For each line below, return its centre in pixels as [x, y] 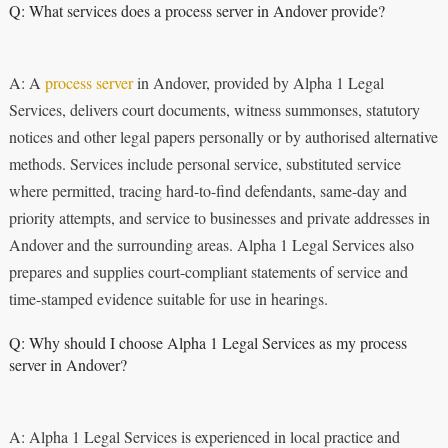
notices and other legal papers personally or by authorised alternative [223, 137]
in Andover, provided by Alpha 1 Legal [258, 83]
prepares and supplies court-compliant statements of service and [208, 272]
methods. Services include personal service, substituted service [204, 164]
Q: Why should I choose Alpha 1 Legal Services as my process [207, 343]
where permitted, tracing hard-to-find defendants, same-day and [207, 191]
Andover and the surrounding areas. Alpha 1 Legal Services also [211, 245]
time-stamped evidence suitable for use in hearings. [168, 299]
